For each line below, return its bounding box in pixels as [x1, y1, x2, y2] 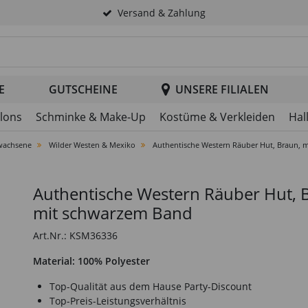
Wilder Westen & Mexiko [49, 140, 135, 150]
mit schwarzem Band [33, 201, 192, 224]
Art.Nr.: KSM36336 [33, 229, 118, 242]
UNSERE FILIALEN [175, 82, 269, 97]
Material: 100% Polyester [33, 254, 150, 267]
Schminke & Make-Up [36, 109, 146, 124]
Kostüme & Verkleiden [159, 109, 275, 124]
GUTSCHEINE [49, 82, 118, 97]
